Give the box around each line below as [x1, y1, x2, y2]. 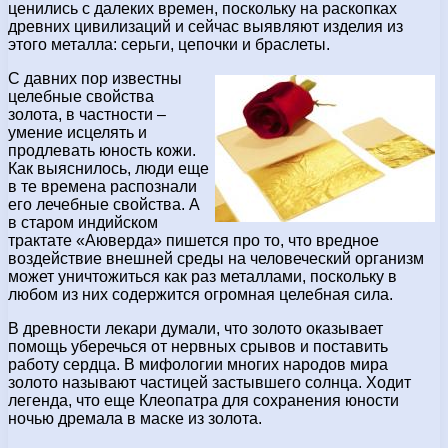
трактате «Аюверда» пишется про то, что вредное [8, 231, 379, 249]
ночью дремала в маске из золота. [8, 409, 262, 427]
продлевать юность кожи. [8, 141, 196, 159]
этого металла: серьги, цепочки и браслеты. [8, 35, 330, 53]
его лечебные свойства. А [8, 195, 200, 213]
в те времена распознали [8, 177, 197, 195]
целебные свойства [8, 87, 154, 105]
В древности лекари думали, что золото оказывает [8, 319, 383, 337]
